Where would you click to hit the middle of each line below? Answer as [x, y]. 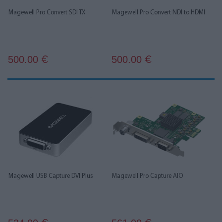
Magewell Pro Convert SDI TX [47, 13]
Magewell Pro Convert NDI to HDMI [159, 13]
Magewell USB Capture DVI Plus [51, 176]
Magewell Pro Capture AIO [147, 176]
